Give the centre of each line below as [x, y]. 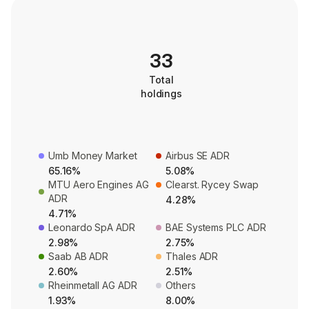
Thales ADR [192, 257]
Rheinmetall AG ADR [93, 286]
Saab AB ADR [79, 257]
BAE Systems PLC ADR [216, 228]
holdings [161, 94]
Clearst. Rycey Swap [212, 185]
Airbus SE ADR [198, 156]
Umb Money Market [93, 156]
